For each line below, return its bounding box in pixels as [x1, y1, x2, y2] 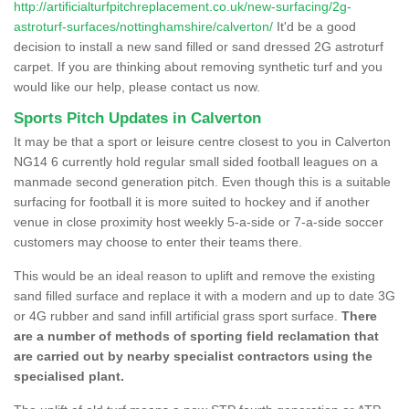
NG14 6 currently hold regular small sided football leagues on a [14, 153, 378, 169]
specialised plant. [14, 368, 124, 383]
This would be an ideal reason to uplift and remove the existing [14, 267, 375, 283]
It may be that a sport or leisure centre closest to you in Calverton [14, 133, 391, 149]
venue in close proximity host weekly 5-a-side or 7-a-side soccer [14, 214, 383, 229]
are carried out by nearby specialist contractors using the [14, 348, 372, 363]
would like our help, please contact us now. [14, 79, 260, 94]
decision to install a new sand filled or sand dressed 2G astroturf [14, 38, 383, 54]
